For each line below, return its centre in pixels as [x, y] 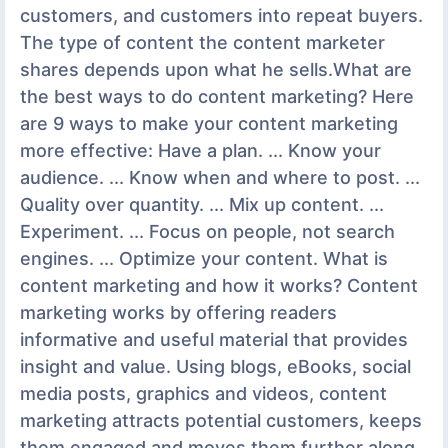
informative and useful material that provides [214, 339]
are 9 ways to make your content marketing [209, 123]
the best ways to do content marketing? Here [217, 96]
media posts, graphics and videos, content [203, 393]
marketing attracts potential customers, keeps [221, 420]
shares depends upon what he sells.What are [216, 69]
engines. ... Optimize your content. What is [204, 258]
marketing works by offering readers [178, 312]
